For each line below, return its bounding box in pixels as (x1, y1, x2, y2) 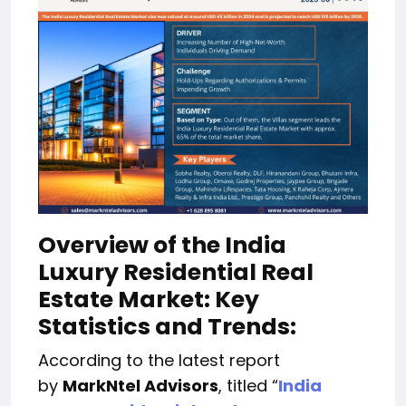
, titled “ (218, 374, 278, 398)
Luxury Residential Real (38, 256, 314, 289)
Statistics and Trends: (38, 311, 296, 343)
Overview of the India (38, 229, 286, 262)
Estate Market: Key (38, 284, 259, 316)
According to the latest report (38, 349, 280, 372)
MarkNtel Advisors (63, 374, 218, 398)
